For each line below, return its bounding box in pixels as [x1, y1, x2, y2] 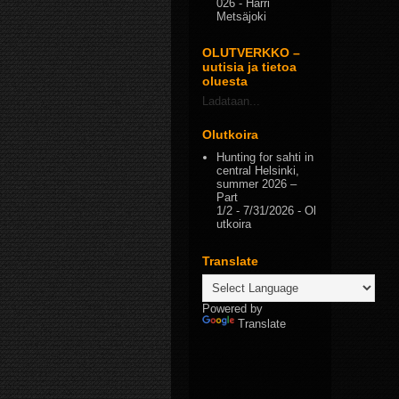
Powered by [202, 301, 263, 315]
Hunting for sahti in [216, 151, 314, 165]
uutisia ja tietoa [202, 60, 297, 74]
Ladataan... [202, 94, 260, 108]
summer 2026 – [216, 177, 297, 191]
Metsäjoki [216, 9, 267, 23]
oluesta [202, 74, 248, 88]
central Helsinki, [216, 164, 300, 178]
